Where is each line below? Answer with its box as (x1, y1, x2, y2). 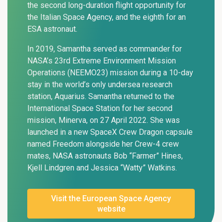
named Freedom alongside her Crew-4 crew (27, 139, 179, 149)
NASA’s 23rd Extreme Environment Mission (27, 56, 176, 66)
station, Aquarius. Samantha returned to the (27, 92, 174, 102)
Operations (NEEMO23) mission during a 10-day (27, 68, 193, 78)
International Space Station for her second (27, 104, 172, 113)
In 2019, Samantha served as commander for (27, 44, 182, 54)
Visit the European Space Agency (51, 194, 171, 204)
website (97, 204, 125, 214)
